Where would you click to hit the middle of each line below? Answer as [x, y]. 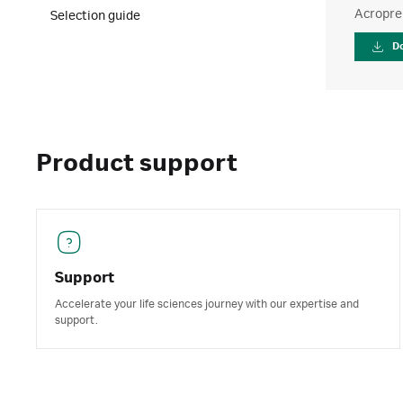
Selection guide [95, 16]
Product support [137, 164]
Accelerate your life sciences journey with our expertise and [207, 304]
